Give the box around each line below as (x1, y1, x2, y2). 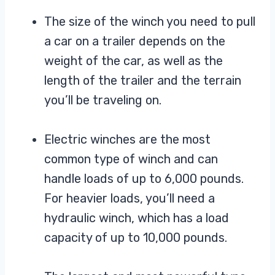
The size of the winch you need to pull (44, 14, 255, 29)
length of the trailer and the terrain (44, 73, 241, 88)
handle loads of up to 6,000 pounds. (44, 171, 244, 187)
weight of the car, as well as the (44, 53, 223, 69)
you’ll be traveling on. (44, 93, 165, 108)
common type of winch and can (44, 152, 218, 167)
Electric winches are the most (44, 132, 211, 147)
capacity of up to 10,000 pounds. (44, 230, 230, 246)
